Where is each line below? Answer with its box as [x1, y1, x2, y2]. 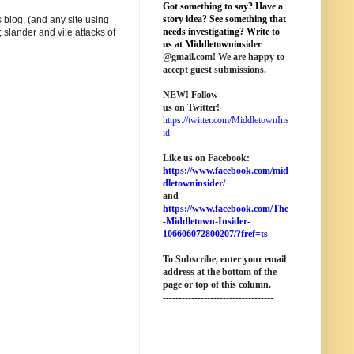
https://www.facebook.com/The [163, 203, 288, 214]
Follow [189, 89, 218, 100]
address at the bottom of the [163, 266, 277, 277]
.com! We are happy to [194, 51, 284, 62]
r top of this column [189, 279, 269, 290]
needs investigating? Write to [163, 26, 280, 37]
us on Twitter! [163, 102, 220, 113]
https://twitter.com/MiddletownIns [163, 115, 289, 126]
